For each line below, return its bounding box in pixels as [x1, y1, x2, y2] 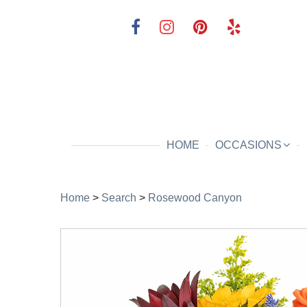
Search [101, 192, 136, 204]
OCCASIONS [214, 139, 282, 151]
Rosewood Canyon [148, 192, 242, 204]
